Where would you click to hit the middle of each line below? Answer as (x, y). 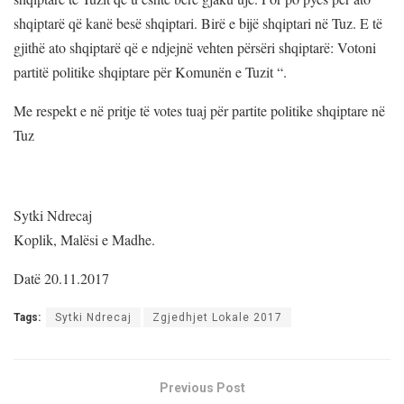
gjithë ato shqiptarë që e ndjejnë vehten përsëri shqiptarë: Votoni (195, 48)
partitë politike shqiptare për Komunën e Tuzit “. (150, 72)
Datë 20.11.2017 (61, 279)
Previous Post (202, 388)
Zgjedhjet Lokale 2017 (217, 318)
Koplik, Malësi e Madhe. (84, 240)
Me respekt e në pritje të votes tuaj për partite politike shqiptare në (199, 111)
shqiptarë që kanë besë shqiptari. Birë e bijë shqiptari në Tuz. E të (198, 23)
